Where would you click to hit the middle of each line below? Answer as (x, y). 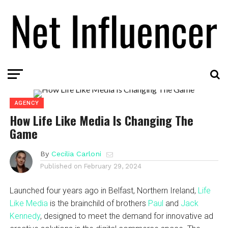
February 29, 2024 (112, 166)
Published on (61, 166)
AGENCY (27, 103)
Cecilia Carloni (76, 153)
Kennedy (25, 216)
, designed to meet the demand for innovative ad (126, 216)
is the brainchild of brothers (98, 203)
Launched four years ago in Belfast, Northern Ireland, (104, 190)
